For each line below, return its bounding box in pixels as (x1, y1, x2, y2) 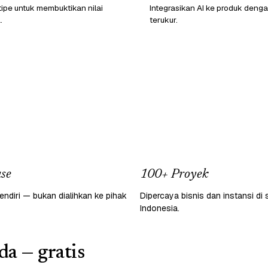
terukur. (150, 14, 178, 25)
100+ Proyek (140, 167, 208, 181)
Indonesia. (140, 202, 179, 214)
